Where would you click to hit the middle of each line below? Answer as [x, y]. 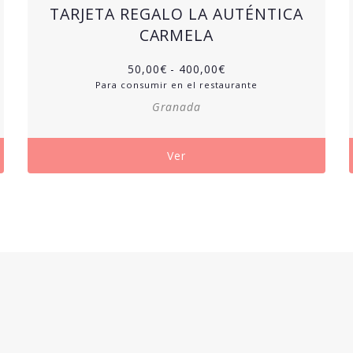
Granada [176, 106]
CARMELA [176, 35]
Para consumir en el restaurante [176, 84]
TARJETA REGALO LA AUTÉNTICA [176, 13]
